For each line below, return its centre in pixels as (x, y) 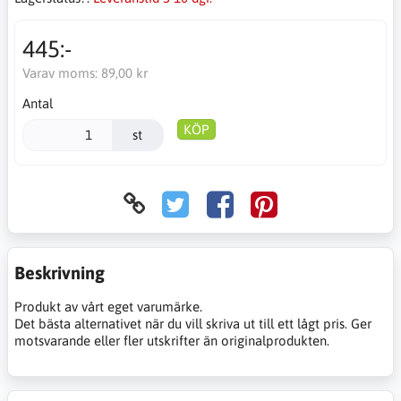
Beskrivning (60, 272)
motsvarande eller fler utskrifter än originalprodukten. (172, 340)
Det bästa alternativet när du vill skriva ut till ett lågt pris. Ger (193, 323)
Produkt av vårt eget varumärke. (108, 306)
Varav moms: (61, 73)
